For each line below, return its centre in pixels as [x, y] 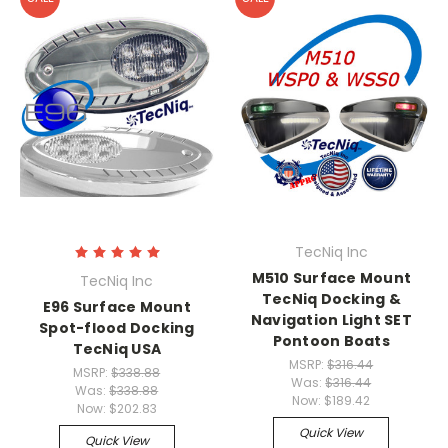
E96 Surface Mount [116, 307]
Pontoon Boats [331, 341]
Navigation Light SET [331, 320]
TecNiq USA [116, 349]
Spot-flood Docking [117, 328]
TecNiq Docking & [331, 299]
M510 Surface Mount [331, 278]
